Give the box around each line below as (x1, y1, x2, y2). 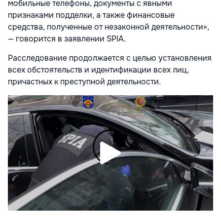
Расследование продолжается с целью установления (8, 52, 212, 63)
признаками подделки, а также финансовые (8, 9, 175, 20)
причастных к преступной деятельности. (8, 76, 161, 87)
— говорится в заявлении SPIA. (8, 33, 126, 44)
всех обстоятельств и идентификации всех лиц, (8, 64, 189, 75)
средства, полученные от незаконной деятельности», (8, 21, 209, 32)
